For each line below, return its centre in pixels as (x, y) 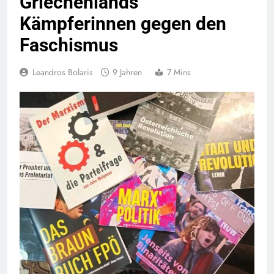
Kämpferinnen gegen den (123, 24)
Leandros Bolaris (63, 72)
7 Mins (179, 72)
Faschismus (69, 45)
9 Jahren (128, 72)
